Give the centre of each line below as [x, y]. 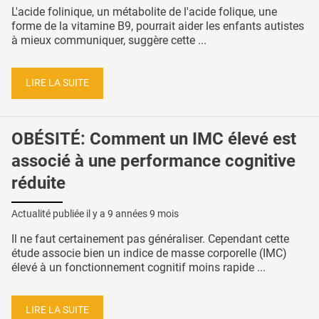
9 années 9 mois [143, 213]
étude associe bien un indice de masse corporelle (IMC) [149, 253]
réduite [38, 183]
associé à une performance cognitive [153, 161]
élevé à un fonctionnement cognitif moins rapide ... [138, 267]
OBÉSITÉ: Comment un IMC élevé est [154, 139]
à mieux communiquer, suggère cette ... [109, 40]
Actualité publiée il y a [59, 213]
